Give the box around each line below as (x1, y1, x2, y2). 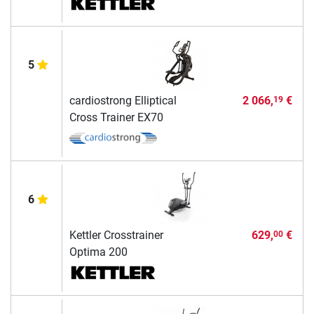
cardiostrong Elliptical (69, 94, 177, 108)
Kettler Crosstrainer (69, 228, 163, 243)
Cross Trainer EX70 (69, 111, 163, 125)
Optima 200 (69, 245, 128, 259)
